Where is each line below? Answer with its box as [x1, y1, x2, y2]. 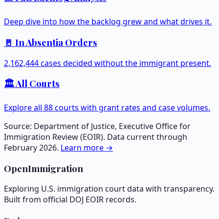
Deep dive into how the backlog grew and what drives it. [4, 16, 212, 27]
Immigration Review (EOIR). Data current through [4, 131, 187, 142]
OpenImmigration [4, 162, 83, 175]
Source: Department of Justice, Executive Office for [4, 120, 191, 131]
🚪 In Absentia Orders [4, 36, 97, 48]
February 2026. [4, 142, 61, 153]
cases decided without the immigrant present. [39, 57, 211, 68]
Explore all [4, 102, 44, 113]
